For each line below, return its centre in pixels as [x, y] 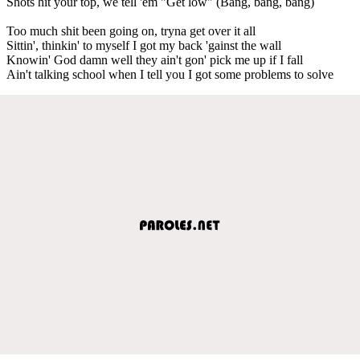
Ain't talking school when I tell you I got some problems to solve [170, 74]
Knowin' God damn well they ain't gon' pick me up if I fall [155, 59]
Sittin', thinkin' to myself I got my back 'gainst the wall [144, 45]
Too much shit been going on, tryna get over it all [131, 31]
